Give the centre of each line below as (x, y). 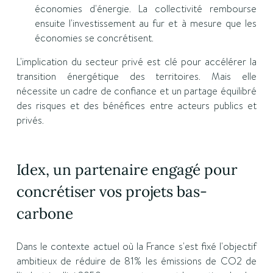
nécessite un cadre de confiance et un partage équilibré (136, 91)
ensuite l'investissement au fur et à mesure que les (146, 23)
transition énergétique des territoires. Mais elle (136, 76)
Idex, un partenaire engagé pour (127, 169)
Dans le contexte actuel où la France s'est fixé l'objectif (136, 246)
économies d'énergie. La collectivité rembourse (146, 9)
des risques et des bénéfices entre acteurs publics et (136, 106)
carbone (44, 213)
